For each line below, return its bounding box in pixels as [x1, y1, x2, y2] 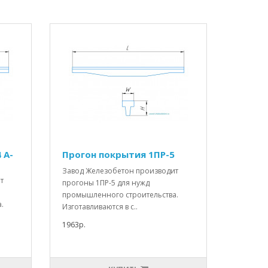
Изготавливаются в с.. [62, 202, 138, 212]
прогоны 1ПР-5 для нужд [62, 178, 150, 188]
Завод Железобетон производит [62, 166, 179, 176]
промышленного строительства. [62, 190, 179, 200]
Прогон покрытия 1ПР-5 [62, 148, 175, 161]
